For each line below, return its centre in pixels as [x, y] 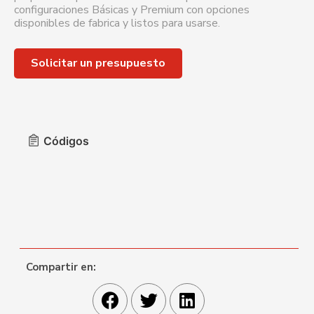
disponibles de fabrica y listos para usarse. [117, 23]
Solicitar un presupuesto [98, 63]
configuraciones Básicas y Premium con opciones [132, 9]
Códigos [66, 141]
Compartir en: [61, 267]
